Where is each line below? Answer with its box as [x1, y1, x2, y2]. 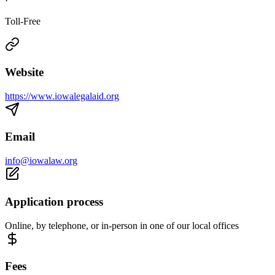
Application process [5, 195, 103, 208]
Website [5, 66, 44, 79]
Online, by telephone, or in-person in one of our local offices [5, 220, 239, 231]
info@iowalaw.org [5, 155, 77, 166]
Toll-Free [5, 16, 41, 27]
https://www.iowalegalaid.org [5, 90, 119, 101]
